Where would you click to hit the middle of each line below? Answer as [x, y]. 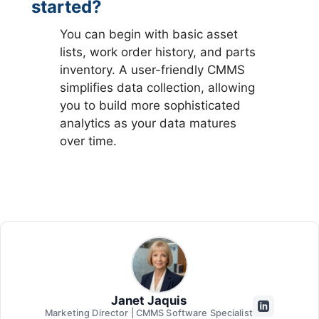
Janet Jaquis [148, 301]
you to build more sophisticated [151, 105]
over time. [89, 141]
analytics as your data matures [148, 123]
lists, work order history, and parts [158, 52]
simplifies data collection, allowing [158, 87]
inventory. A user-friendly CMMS [153, 69]
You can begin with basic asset [149, 34]
